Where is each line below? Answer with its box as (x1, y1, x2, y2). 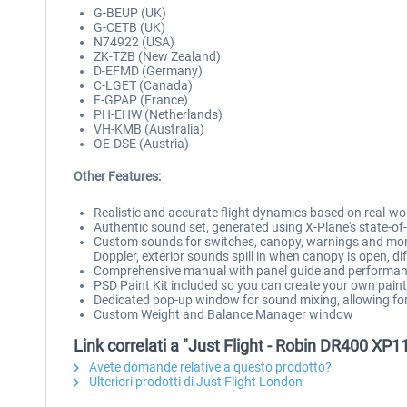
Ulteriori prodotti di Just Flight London (86, 374, 303, 389)
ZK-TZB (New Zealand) (94, 49, 221, 64)
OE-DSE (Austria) (94, 136, 189, 151)
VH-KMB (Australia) (94, 122, 204, 136)
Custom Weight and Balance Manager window (94, 307, 353, 322)
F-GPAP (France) (94, 93, 188, 107)
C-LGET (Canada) (94, 78, 193, 93)
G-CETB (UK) (94, 20, 165, 35)
